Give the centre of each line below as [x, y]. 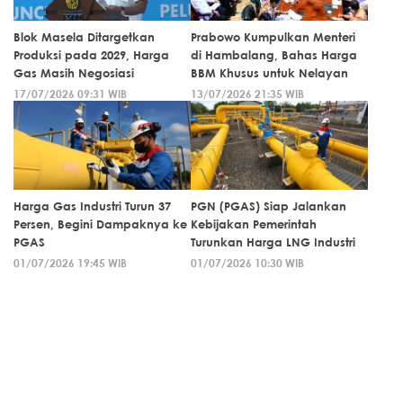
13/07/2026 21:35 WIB [247, 94]
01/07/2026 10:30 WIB [247, 263]
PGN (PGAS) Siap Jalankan [269, 206]
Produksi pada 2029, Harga [91, 55]
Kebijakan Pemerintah [254, 224]
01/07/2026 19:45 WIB [70, 263]
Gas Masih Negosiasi [74, 73]
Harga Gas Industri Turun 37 [92, 206]
